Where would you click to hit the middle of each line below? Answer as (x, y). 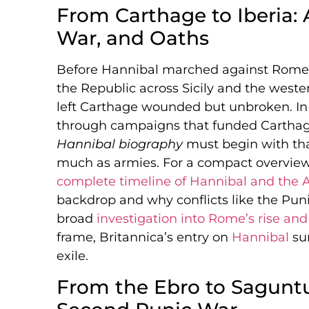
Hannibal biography (120, 144)
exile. (72, 256)
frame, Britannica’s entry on (144, 238)
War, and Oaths (133, 38)
